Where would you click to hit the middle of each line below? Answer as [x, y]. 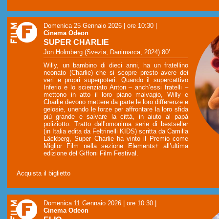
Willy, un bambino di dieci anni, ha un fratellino [116, 65]
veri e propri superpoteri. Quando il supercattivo [116, 80]
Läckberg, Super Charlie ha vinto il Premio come [116, 138]
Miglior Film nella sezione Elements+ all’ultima [116, 146]
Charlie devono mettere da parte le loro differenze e [116, 102]
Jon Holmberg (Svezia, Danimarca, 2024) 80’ [107, 52]
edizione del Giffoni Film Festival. [91, 153]
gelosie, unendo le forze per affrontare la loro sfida [116, 109]
